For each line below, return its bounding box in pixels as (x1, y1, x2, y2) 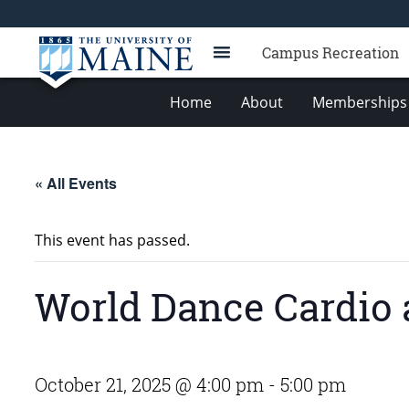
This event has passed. (35, 230, 190, 250)
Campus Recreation (262, 43, 399, 62)
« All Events (35, 173, 117, 194)
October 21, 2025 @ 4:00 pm (35, 372, 264, 396)
